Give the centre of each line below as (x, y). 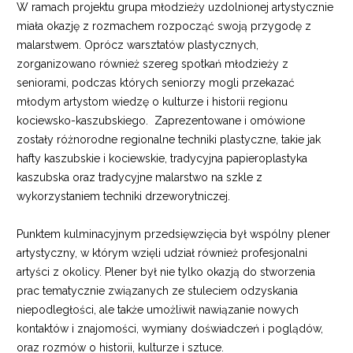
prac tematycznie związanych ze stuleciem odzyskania (157, 291)
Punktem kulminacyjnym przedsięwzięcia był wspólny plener (173, 234)
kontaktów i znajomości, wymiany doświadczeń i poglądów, (170, 329)
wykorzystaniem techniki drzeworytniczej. (123, 196)
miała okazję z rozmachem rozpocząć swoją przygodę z (164, 26)
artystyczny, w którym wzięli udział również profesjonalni (162, 253)
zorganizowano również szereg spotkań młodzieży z (152, 64)
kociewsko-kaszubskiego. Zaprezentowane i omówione (161, 121)
